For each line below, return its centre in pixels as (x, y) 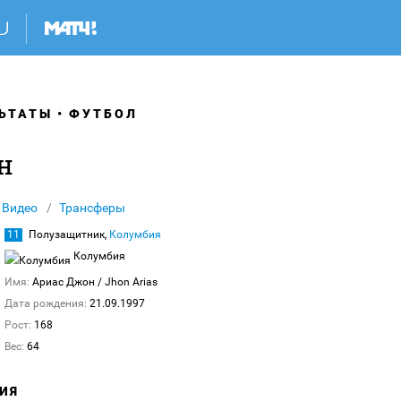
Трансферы (92, 208)
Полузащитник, (69, 235)
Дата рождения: (46, 303)
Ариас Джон (65, 282)
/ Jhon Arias (128, 282)
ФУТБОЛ (103, 114)
